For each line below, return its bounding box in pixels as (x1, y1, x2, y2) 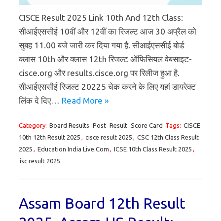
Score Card (131, 121, 163, 129)
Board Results (49, 121, 89, 129)
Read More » (62, 95, 109, 105)
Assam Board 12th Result (19, 194, 185, 212)
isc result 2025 (20, 157, 60, 164)
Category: (19, 121, 48, 129)
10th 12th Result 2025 (19, 133, 80, 141)
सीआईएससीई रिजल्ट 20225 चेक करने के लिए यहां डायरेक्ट (19, 81, 196, 91)
